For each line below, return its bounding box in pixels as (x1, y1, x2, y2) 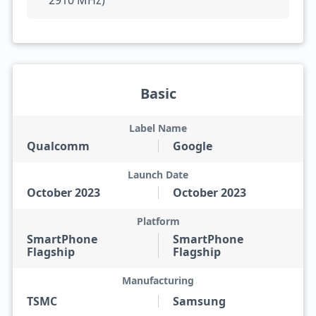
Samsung (173, 293, 226, 309)
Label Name (129, 121, 187, 135)
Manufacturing (122, 274, 194, 287)
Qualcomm (26, 138, 90, 154)
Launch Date (128, 168, 188, 181)
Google (173, 138, 212, 154)
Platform (136, 214, 180, 228)
